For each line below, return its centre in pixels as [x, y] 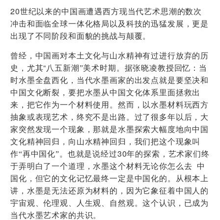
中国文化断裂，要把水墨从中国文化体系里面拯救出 [106, 93]
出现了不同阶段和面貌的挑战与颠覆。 [81, 36]
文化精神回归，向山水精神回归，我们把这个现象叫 [106, 142]
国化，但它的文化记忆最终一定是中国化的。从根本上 [110, 179]
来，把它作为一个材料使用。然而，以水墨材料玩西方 [110, 105]
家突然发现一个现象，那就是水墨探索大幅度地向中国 [110, 130]
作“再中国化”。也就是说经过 [64, 154]
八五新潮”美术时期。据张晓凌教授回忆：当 [127, 68]
